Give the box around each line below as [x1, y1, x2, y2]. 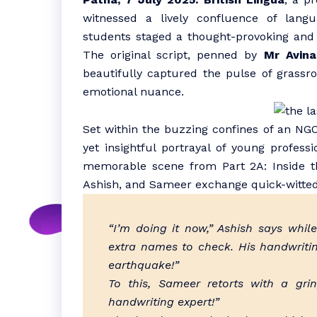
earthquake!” [108, 258, 179, 272]
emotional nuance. [83, 85, 184, 98]
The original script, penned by [83, 48, 264, 62]
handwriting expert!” [108, 295, 219, 309]
